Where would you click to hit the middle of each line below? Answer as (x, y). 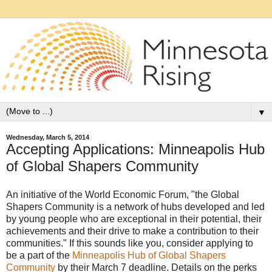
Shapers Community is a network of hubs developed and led (135, 207)
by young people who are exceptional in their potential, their (134, 219)
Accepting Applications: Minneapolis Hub (135, 149)
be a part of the (39, 256)
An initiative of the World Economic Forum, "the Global (123, 195)
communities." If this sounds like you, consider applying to (130, 243)
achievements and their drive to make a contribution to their (132, 231)
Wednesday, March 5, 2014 (48, 137)
